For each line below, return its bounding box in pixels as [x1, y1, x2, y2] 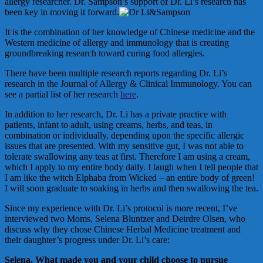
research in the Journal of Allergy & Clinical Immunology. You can [5, 78, 252, 89]
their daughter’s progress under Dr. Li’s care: [5, 234, 170, 245]
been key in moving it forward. [5, 6, 119, 17]
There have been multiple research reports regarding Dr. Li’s [5, 68, 227, 78]
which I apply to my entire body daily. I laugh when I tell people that [5, 161, 258, 172]
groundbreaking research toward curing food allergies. [5, 48, 205, 58]
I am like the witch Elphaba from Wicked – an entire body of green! [5, 172, 255, 183]
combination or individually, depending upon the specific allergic [5, 130, 244, 140]
